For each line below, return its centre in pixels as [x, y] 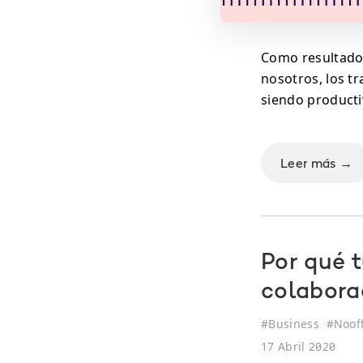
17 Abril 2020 [299, 346]
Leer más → [317, 163]
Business [294, 324]
